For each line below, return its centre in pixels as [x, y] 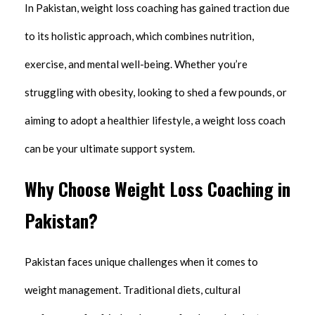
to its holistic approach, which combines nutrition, [139, 36]
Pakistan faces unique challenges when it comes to [141, 261]
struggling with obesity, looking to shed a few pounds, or [156, 92]
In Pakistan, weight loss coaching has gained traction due [157, 8]
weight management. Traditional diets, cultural [133, 289]
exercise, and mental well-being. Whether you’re [136, 64]
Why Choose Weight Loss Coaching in [157, 189]
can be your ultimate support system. [110, 149]
